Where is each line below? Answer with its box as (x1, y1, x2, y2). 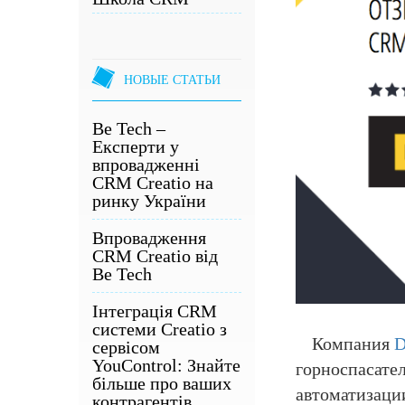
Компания (312, 334, 394, 354)
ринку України (92, 191, 206, 211)
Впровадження (92, 228, 206, 248)
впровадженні (92, 155, 200, 174)
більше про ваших (92, 373, 231, 393)
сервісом (92, 337, 160, 357)
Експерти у (92, 137, 179, 156)
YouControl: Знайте (92, 355, 240, 375)
